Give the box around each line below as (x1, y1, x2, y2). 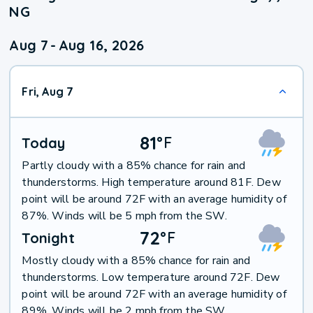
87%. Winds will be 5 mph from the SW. (22, 208, 227, 224)
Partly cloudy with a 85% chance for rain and (22, 158, 246, 174)
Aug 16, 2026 (58, 36, 145, 54)
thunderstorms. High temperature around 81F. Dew (22, 175, 281, 191)
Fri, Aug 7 (22, 85, 74, 99)
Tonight (22, 229, 75, 247)
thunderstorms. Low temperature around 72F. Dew (22, 270, 280, 286)
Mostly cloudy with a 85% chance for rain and (22, 253, 251, 269)
